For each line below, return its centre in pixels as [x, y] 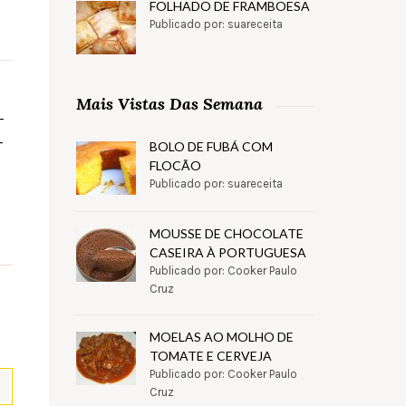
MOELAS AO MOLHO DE [221, 337]
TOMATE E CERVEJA [210, 356]
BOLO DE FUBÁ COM [211, 147]
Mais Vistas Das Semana [169, 104]
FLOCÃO [175, 166]
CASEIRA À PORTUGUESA [227, 253]
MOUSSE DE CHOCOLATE [226, 234]
